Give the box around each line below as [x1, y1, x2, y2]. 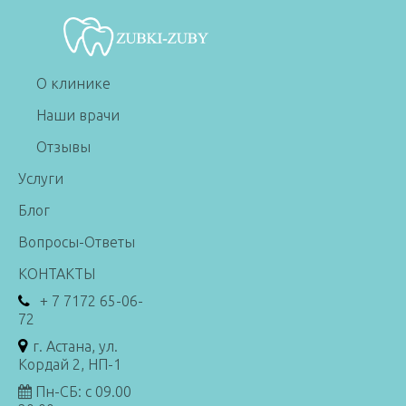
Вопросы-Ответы [18, 234, 135, 251]
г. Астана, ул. [33, 338, 118, 355]
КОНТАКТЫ [18, 266, 95, 283]
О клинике [36, 75, 111, 92]
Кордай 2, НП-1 [18, 356, 121, 373]
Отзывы [36, 139, 91, 156]
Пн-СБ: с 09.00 [32, 383, 131, 401]
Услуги [18, 170, 63, 188]
